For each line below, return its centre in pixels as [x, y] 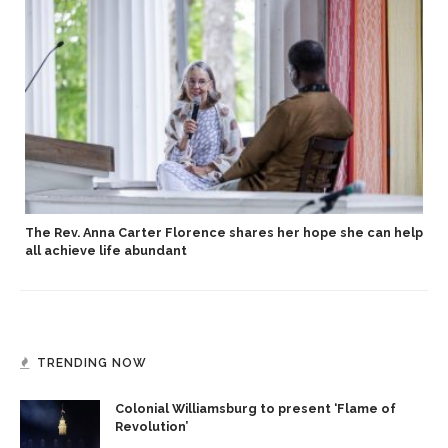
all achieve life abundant [106, 251]
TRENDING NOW [92, 363]
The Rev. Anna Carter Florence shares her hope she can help [224, 233]
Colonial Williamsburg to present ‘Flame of [255, 409]
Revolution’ [151, 427]
